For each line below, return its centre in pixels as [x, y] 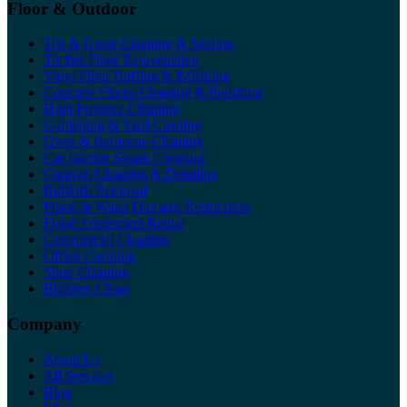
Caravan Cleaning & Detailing [131, 174]
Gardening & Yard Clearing [123, 125]
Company [45, 324]
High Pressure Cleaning [112, 109]
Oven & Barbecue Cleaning [124, 142]
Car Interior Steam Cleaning [124, 158]
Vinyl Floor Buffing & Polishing [137, 76]
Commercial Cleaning [106, 240]
